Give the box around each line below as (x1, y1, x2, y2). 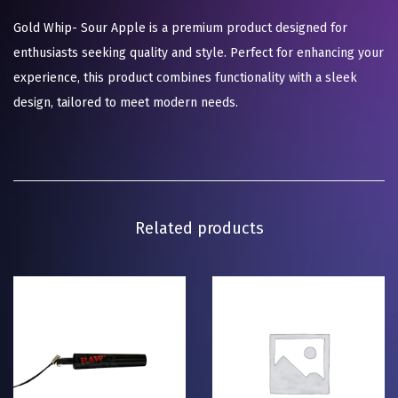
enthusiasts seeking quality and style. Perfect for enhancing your (13, 45, 384, 61)
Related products (134, 219, 264, 239)
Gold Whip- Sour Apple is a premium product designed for (13, 20, 347, 36)
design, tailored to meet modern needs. (13, 95, 238, 111)
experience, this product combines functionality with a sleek (13, 70, 357, 86)
